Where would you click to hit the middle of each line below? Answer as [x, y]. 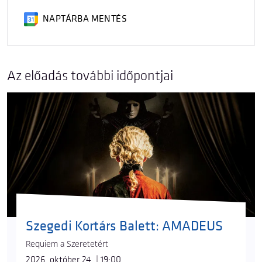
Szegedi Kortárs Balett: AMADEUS [124, 226]
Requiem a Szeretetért [67, 244]
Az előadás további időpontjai [90, 76]
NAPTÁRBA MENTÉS [85, 19]
